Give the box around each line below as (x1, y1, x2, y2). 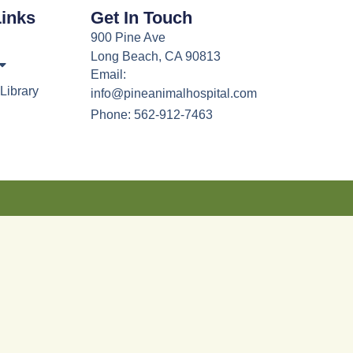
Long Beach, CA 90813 (90, 50, 221, 64)
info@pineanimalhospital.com (90, 86, 257, 100)
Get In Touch (90, 8, 192, 28)
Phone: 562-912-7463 (90, 107, 213, 121)
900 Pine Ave (90, 31, 165, 45)
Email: (90, 67, 126, 81)
